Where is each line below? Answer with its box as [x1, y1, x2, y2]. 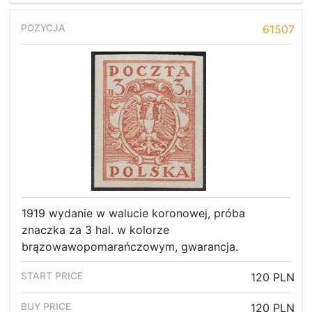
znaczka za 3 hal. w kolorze [22, 223, 169, 237]
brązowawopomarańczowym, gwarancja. [22, 240, 238, 254]
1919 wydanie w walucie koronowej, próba [22, 206, 245, 221]
